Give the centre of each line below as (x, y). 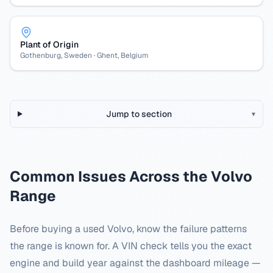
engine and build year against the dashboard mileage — (135, 263)
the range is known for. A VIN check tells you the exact (131, 246)
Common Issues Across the (110, 176)
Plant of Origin (49, 44)
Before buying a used (58, 229)
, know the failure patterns (190, 229)
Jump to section (139, 114)
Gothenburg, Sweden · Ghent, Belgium (84, 55)
